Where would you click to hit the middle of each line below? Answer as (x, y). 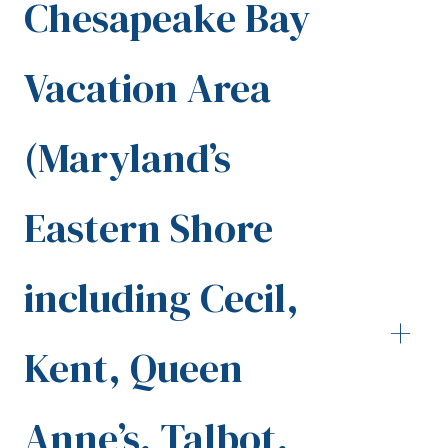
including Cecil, (161, 298)
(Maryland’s (127, 158)
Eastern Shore (148, 228)
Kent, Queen (133, 368)
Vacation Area (147, 88)
